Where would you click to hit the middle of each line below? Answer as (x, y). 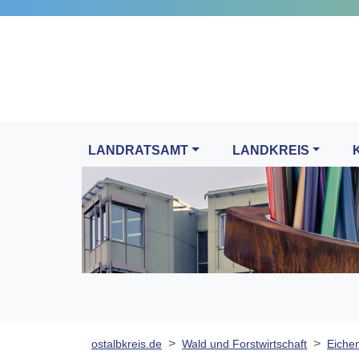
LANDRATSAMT (138, 151)
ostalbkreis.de (127, 344)
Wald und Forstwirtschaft (244, 344)
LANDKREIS (270, 151)
